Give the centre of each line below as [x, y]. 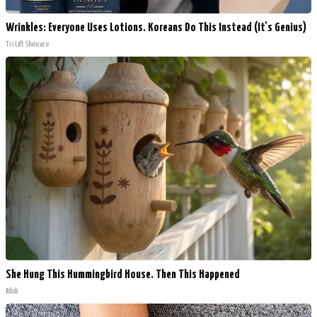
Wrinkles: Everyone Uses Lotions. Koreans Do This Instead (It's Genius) [156, 28]
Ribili [12, 291]
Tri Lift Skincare [27, 44]
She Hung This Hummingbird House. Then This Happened [123, 275]
